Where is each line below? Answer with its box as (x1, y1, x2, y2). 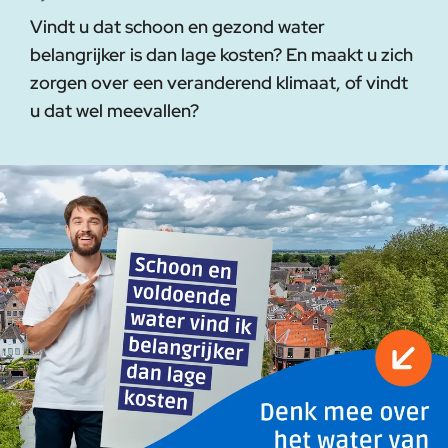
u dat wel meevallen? (30, 99, 199, 122)
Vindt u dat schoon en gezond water (30, 15, 325, 38)
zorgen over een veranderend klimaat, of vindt (30, 71, 408, 94)
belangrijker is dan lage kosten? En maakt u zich (30, 43, 413, 66)
